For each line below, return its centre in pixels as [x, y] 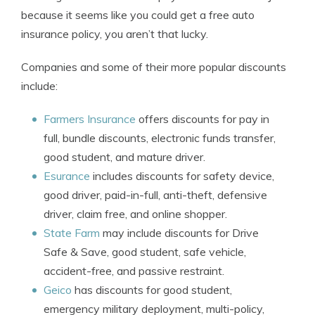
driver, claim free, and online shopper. [135, 214]
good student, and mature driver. [124, 157]
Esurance [67, 176]
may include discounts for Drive [179, 233]
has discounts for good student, [152, 290]
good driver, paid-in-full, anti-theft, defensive [155, 195]
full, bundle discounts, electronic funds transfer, [160, 138]
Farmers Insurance [90, 119]
